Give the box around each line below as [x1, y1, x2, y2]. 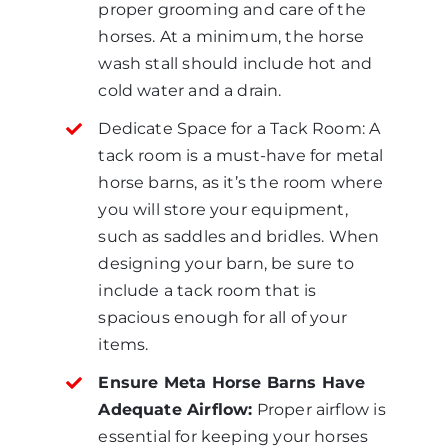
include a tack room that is [98, 281, 317, 301]
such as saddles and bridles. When [98, 227, 380, 247]
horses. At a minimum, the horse [98, 27, 364, 46]
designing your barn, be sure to [98, 254, 354, 274]
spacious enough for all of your [98, 308, 347, 328]
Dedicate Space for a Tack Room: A [98, 119, 381, 139]
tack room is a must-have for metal [98, 146, 384, 166]
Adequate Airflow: [98, 400, 253, 420]
